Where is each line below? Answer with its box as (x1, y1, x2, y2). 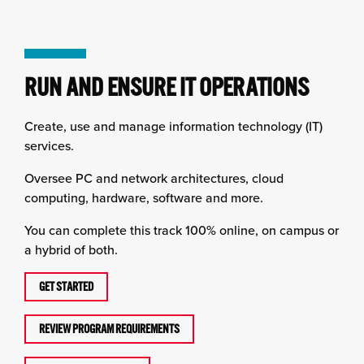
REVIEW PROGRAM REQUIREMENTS (39, 322, 180, 336)
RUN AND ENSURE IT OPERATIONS (24, 72, 309, 102)
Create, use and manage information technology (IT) (24, 117, 323, 135)
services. (24, 136, 74, 154)
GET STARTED (39, 279, 93, 294)
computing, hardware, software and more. (24, 188, 263, 206)
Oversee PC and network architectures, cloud (24, 169, 284, 187)
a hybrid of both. (24, 240, 118, 258)
